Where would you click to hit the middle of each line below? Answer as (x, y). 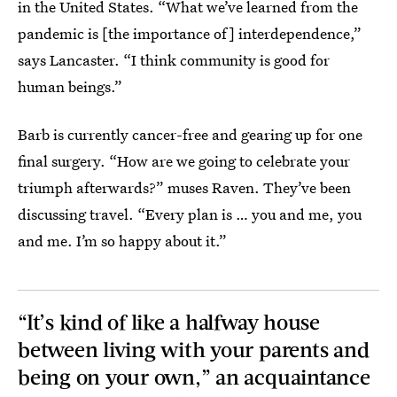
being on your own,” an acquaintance (194, 377)
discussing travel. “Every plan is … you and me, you (190, 214)
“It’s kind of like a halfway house (169, 322)
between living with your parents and (194, 349)
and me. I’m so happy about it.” (122, 241)
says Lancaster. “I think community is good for (174, 60)
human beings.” (70, 87)
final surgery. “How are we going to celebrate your (184, 161)
